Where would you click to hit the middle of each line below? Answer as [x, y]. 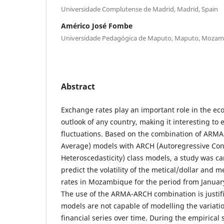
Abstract [78, 86]
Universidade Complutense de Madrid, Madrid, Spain [139, 9]
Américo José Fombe [97, 25]
